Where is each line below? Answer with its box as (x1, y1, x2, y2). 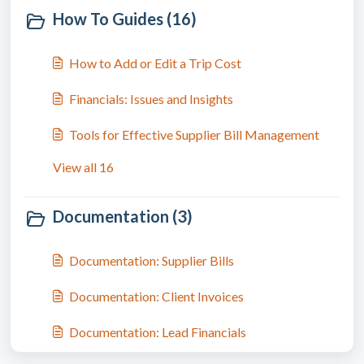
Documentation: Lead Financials (69, 324, 246, 340)
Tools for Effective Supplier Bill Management (69, 127, 319, 142)
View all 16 (53, 159, 114, 175)
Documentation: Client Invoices (69, 288, 244, 304)
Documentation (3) (53, 206, 193, 226)
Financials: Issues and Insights (69, 91, 233, 106)
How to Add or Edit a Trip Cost (69, 55, 241, 71)
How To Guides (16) (53, 9, 197, 28)
